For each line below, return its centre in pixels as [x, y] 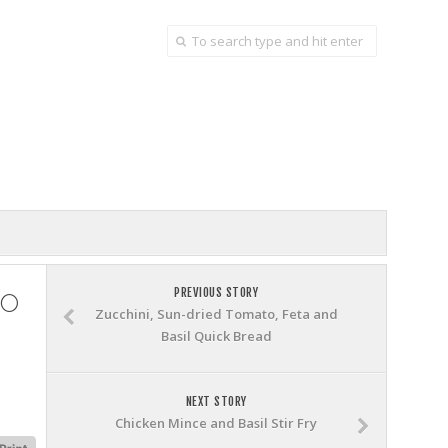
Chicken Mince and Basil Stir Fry [216, 423]
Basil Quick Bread [216, 336]
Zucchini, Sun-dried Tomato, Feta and [216, 314]
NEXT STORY [216, 401]
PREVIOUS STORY [216, 292]
